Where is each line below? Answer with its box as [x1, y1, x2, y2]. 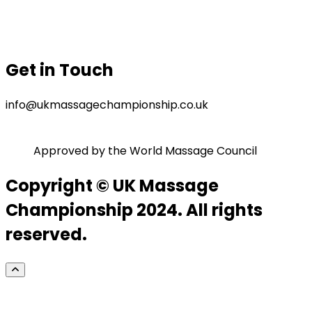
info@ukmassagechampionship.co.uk [6, 97, 208, 114]
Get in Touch [6, 58, 114, 82]
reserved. [6, 223, 87, 247]
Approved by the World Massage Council [33, 143, 257, 159]
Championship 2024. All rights [6, 198, 263, 222]
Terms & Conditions [6, 27, 113, 44]
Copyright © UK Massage [6, 174, 219, 198]
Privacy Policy [6, 10, 81, 26]
